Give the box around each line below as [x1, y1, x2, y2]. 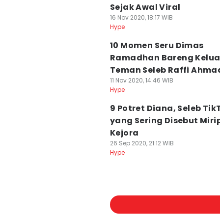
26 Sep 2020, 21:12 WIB [110, 139, 174, 147]
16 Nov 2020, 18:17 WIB [110, 13, 173, 22]
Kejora [110, 127, 139, 138]
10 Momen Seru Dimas [110, 40, 204, 51]
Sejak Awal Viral [110, 1, 181, 13]
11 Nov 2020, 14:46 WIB [110, 76, 173, 84]
